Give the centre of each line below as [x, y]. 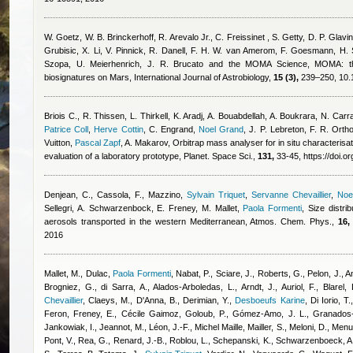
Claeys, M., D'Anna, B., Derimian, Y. [159, 300]
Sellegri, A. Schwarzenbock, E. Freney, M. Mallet [141, 208]
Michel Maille [219, 327]
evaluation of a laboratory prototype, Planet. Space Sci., [151, 156]
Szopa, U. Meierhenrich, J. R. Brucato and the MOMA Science [176, 64]
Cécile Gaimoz [150, 314]
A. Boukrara [292, 116]
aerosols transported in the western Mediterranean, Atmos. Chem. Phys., [191, 221]
